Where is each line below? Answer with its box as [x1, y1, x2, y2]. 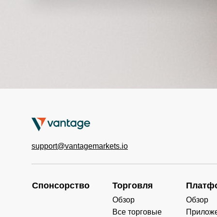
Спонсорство [32, 180, 90, 190]
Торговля [112, 180, 153, 190]
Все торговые [112, 207, 162, 216]
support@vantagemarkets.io [31, 141, 128, 150]
